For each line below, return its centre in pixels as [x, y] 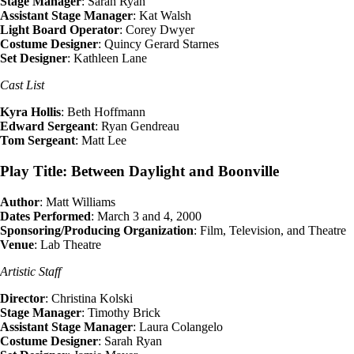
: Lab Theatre [68, 244]
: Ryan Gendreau [137, 126]
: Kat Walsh [162, 16]
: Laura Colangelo [178, 326]
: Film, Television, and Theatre [270, 230]
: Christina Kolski [89, 298]
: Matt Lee [101, 141]
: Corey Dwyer [157, 30]
